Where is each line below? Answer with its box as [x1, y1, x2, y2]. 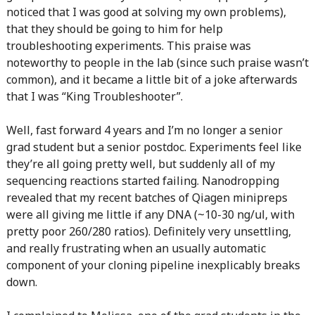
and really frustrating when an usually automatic [6, 240, 266, 256]
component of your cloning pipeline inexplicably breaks [6, 257, 300, 273]
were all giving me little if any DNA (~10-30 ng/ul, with [6, 207, 295, 222]
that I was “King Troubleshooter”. [6, 89, 183, 104]
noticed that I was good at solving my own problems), [6, 4, 286, 20]
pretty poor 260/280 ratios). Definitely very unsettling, [6, 224, 291, 239]
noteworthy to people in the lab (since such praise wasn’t [6, 55, 309, 70]
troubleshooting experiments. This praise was [6, 38, 251, 53]
